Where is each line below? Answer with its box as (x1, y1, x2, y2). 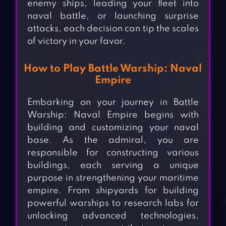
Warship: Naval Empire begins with (27, 110, 199, 120)
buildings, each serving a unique (27, 161, 199, 171)
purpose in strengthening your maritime (27, 174, 199, 183)
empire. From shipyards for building (27, 186, 199, 196)
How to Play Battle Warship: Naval (24, 64, 202, 75)
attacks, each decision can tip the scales (27, 24, 199, 34)
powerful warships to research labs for (27, 199, 199, 208)
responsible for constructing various (27, 148, 199, 158)
